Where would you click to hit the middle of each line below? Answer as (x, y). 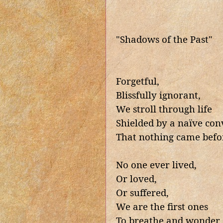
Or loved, (136, 179)
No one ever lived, (156, 165)
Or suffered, (142, 193)
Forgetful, (138, 81)
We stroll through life (164, 109)
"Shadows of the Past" (164, 39)
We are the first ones (162, 207)
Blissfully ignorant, (158, 95)
